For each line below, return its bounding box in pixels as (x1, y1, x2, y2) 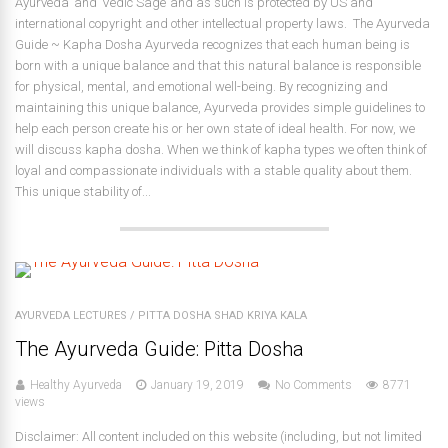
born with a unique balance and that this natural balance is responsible (15, 58, 421, 73)
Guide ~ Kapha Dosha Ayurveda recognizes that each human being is (15, 37, 410, 52)
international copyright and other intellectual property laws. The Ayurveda (15, 16, 430, 31)
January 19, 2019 (151, 378, 244, 392)
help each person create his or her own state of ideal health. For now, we (15, 121, 415, 136)
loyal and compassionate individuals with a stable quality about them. (15, 163, 412, 178)
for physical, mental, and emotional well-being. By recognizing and (15, 79, 388, 94)
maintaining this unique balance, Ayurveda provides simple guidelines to (15, 100, 425, 115)
